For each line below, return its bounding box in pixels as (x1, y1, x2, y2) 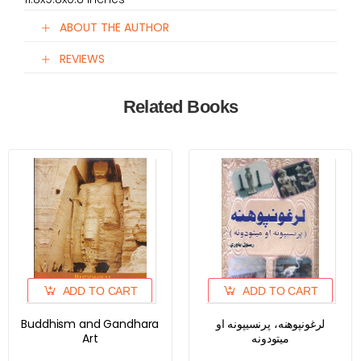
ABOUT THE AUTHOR (60, 19, 169, 36)
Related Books (122, 97, 239, 117)
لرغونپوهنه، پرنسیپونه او (215, 316, 326, 332)
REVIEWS (60, 51, 105, 68)
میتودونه (251, 330, 289, 346)
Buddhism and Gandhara (21, 316, 160, 332)
